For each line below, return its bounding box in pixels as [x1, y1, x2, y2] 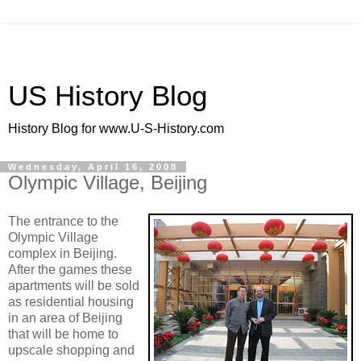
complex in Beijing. [8, 246, 117, 260]
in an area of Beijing [8, 310, 122, 325]
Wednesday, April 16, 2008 [8, 162, 178, 172]
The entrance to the [8, 214, 118, 228]
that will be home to [8, 326, 118, 341]
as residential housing [8, 294, 134, 309]
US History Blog [8, 81, 207, 111]
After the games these [8, 262, 132, 276]
